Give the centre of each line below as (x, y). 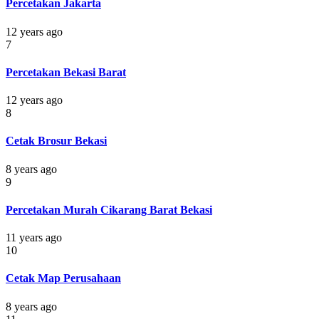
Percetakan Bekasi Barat (66, 72)
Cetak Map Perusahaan (63, 278)
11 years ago (34, 238)
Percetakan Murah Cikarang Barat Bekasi (109, 209)
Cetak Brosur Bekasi (56, 141)
